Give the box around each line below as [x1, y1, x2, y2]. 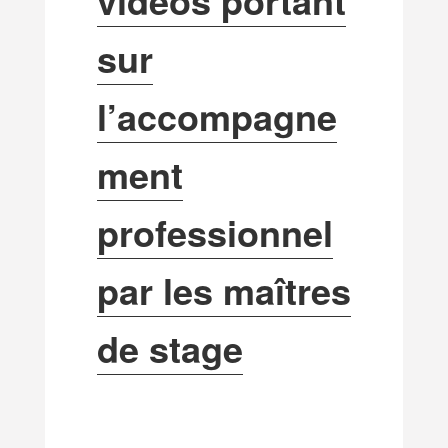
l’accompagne [96, 89, 337, 142]
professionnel [96, 205, 333, 258]
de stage [96, 321, 243, 374]
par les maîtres [96, 263, 351, 316]
